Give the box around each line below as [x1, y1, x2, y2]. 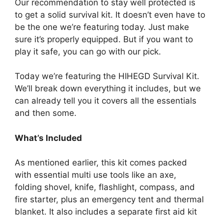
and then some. [15, 108, 77, 118]
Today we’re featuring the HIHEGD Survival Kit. [15, 71, 199, 82]
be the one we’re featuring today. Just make [15, 22, 189, 32]
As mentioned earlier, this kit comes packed [15, 158, 187, 168]
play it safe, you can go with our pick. [15, 46, 161, 56]
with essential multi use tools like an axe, [15, 170, 176, 180]
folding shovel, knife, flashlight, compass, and [15, 182, 195, 192]
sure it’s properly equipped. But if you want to [15, 34, 193, 44]
